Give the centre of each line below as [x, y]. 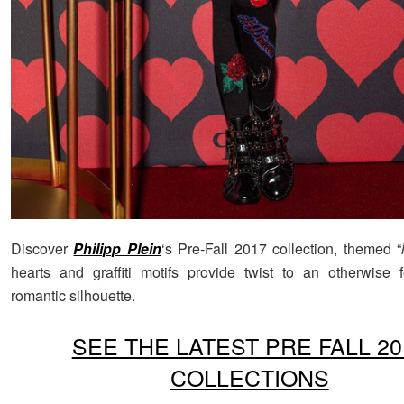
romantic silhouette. [73, 295]
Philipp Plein [117, 248]
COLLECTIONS [249, 376]
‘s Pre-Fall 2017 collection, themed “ [281, 248]
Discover [42, 248]
